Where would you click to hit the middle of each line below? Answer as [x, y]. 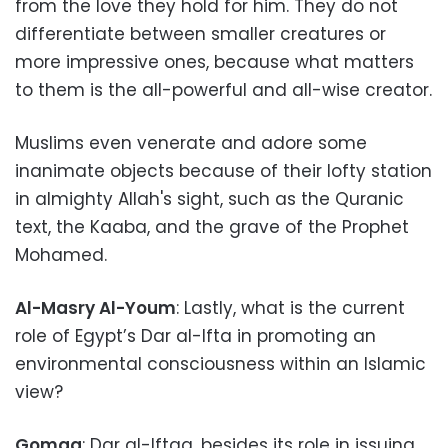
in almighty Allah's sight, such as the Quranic [209, 199]
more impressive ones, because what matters [214, 62]
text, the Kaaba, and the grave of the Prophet [212, 227]
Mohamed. [76, 255]
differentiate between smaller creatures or [200, 34]
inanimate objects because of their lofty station [223, 171]
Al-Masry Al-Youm [95, 308]
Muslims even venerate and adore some [191, 143]
